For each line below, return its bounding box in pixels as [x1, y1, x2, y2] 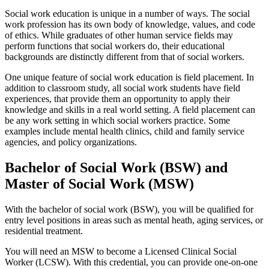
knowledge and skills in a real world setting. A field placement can [5, 104, 255, 115]
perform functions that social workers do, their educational [5, 40, 225, 51]
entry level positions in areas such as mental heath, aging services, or [5, 214, 263, 225]
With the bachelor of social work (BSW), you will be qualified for [5, 204, 253, 214]
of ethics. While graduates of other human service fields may [5, 29, 233, 40]
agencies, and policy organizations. [5, 136, 137, 147]
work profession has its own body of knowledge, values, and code [5, 19, 255, 29]
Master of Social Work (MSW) [5, 175, 194, 192]
